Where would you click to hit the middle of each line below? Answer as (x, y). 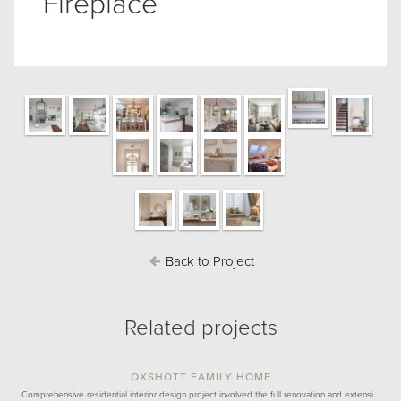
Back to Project (208, 262)
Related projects (200, 328)
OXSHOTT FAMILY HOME (200, 377)
